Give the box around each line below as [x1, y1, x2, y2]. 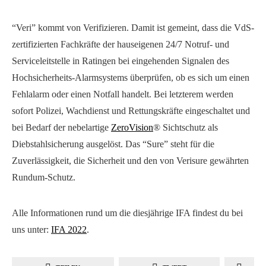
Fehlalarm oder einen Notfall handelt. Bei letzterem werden [12, 89, 233, 100]
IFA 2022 [51, 224, 87, 235]
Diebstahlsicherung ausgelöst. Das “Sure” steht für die [12, 139, 214, 150]
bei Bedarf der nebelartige [12, 122, 111, 133]
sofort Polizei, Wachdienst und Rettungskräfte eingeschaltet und [12, 106, 250, 116]
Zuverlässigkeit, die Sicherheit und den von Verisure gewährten [12, 156, 249, 166]
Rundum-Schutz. [12, 172, 75, 183]
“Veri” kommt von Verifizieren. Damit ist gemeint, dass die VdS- [12, 23, 254, 33]
